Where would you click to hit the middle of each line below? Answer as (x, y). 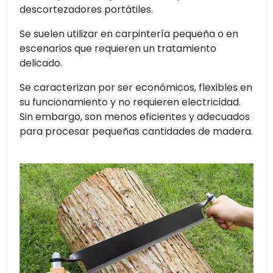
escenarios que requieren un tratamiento (118, 49)
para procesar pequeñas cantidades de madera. (136, 132)
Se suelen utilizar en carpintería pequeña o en (129, 34)
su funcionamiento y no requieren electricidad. (130, 102)
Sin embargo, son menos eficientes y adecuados (135, 117)
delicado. (41, 63)
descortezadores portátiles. (86, 10)
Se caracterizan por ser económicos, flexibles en (136, 88)
